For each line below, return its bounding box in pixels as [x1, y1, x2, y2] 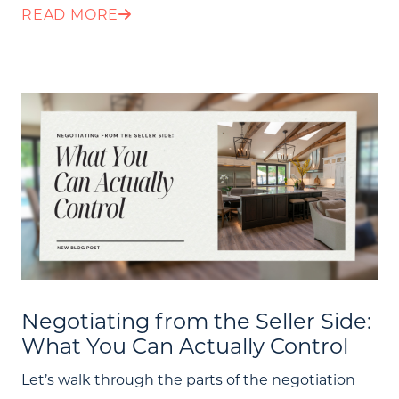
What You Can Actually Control [21, 331, 348, 360]
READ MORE [21, 4, 119, 24]
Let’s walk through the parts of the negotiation [21, 370, 355, 389]
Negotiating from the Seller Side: [21, 306, 371, 335]
